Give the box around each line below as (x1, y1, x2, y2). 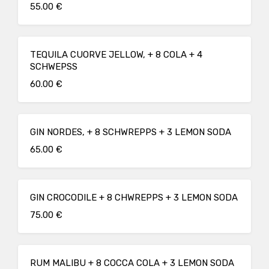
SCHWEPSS (30, 61, 77, 72)
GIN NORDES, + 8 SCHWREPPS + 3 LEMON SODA (30, 127, 231, 138)
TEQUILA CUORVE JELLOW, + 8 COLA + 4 (30, 49, 202, 60)
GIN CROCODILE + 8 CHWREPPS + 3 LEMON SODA (30, 192, 238, 203)
